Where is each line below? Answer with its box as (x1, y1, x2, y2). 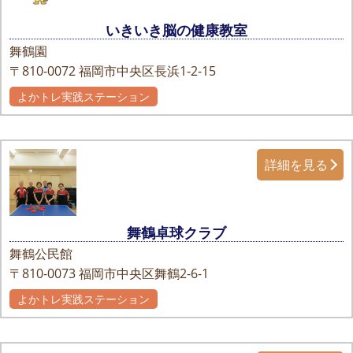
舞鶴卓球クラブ (127, 222, 226, 242)
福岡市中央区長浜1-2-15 (79, 62, 216, 80)
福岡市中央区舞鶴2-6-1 (79, 264, 209, 282)
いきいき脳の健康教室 (106, 20, 247, 40)
